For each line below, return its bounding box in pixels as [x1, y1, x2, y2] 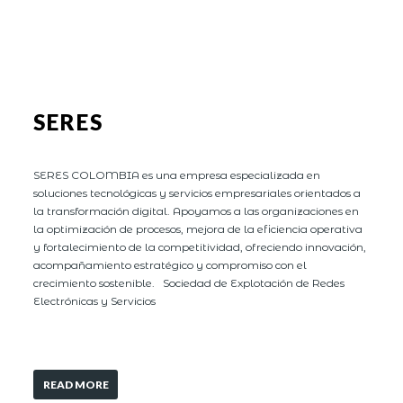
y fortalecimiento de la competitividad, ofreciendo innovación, [33, 239, 367, 254]
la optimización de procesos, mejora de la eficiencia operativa [33, 221, 363, 236]
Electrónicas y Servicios [33, 293, 157, 308]
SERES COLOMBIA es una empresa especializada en [33, 167, 321, 182]
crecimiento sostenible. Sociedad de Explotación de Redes [33, 275, 345, 290]
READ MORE [42, 377, 109, 391]
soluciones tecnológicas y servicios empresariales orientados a [33, 185, 362, 200]
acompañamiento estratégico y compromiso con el [33, 257, 308, 272]
